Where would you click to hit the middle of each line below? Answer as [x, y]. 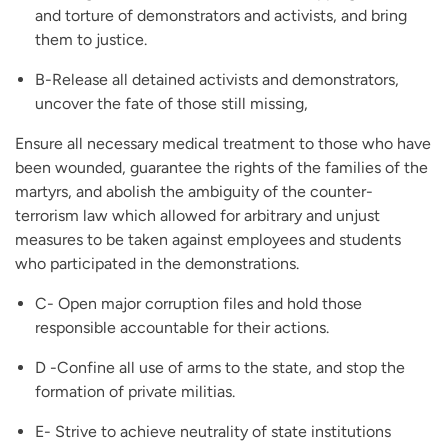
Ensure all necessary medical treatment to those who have [223, 144]
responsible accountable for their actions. [182, 328]
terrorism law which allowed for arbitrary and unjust [197, 216]
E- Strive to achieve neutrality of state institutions [213, 432]
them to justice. [91, 40]
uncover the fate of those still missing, [171, 104]
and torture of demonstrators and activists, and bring [221, 16]
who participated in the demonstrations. [157, 264]
